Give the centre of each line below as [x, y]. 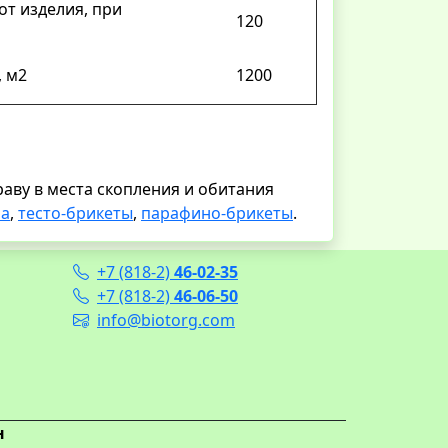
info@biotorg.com [166, 319]
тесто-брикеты [75, 212]
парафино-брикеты [217, 212]
